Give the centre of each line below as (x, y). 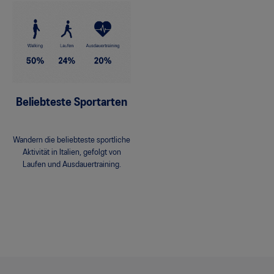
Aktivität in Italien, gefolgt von (72, 152)
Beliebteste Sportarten (72, 102)
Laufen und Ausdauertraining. (72, 165)
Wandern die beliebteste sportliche (72, 140)
